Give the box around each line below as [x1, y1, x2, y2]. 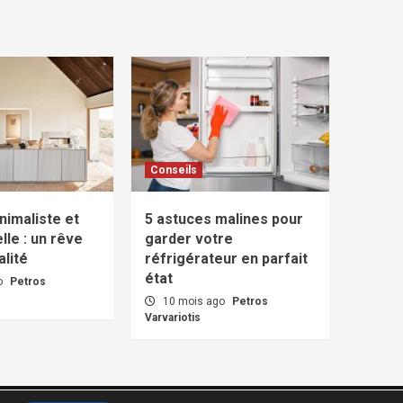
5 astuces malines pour [145, 210, 303, 228]
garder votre [145, 230, 233, 247]
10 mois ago [163, 295, 228, 308]
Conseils [150, 164, 197, 176]
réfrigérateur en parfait [145, 250, 308, 267]
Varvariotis [145, 311, 201, 324]
